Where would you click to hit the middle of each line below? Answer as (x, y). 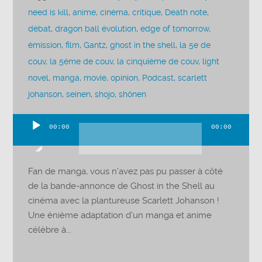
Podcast (158, 78)
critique (147, 12)
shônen (133, 94)
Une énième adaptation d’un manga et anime (120, 216)
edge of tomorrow (175, 29)
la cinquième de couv (158, 61)
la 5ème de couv (82, 61)
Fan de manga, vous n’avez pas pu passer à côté (126, 172)
